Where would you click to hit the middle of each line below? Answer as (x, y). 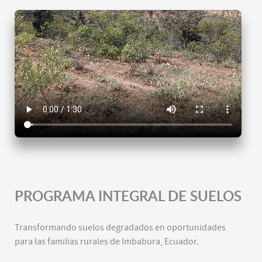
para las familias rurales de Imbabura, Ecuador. (107, 242)
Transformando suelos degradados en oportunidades (120, 228)
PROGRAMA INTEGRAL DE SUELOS (128, 196)
